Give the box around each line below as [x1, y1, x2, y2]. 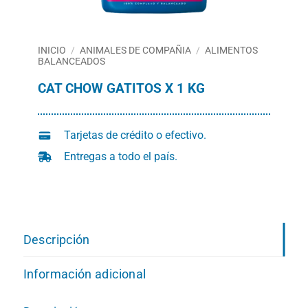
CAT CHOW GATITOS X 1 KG [37, 80, 205, 97]
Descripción [23, 232, 90, 247]
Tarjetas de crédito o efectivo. [63, 128, 209, 142]
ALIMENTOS [205, 45, 258, 56]
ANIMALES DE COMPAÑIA [79, 45, 191, 56]
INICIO [37, 45, 66, 56]
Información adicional [23, 266, 146, 281]
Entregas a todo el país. [63, 150, 177, 164]
